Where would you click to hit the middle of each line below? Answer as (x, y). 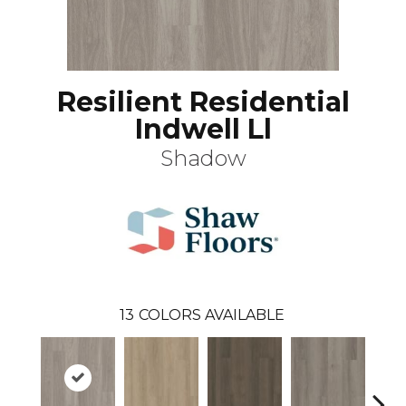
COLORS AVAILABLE (211, 315)
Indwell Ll (203, 130)
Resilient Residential (203, 102)
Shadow (203, 159)
